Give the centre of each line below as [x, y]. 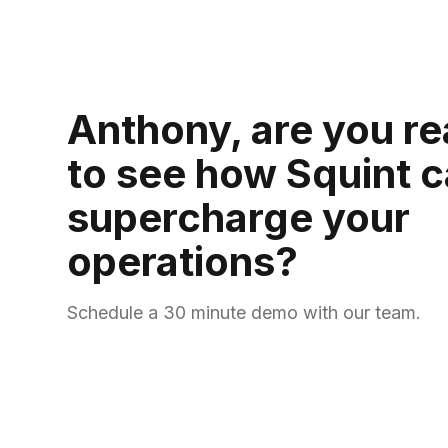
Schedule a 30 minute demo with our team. [244, 313]
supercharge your [239, 218]
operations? [183, 262]
